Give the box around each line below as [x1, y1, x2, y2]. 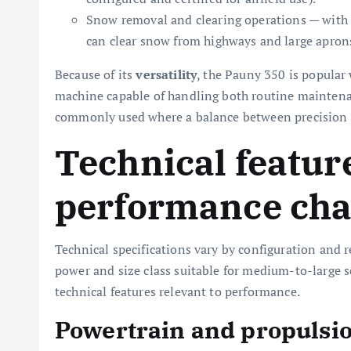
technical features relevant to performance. [55, 283, 300, 301]
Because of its [55, 66, 136, 84]
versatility [136, 66, 197, 84]
